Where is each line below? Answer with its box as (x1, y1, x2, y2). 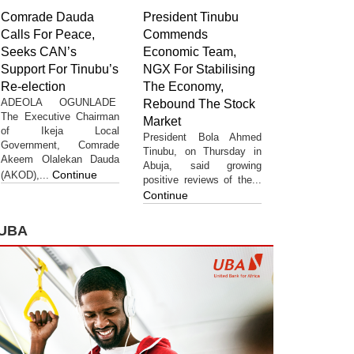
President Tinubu (143, 9, 239, 24)
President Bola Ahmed (143, 130, 262, 143)
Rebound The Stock (143, 96, 255, 111)
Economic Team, (143, 44, 236, 58)
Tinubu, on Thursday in (143, 145, 262, 157)
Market (143, 114, 181, 128)
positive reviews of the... (143, 173, 262, 186)
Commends (143, 27, 208, 41)
